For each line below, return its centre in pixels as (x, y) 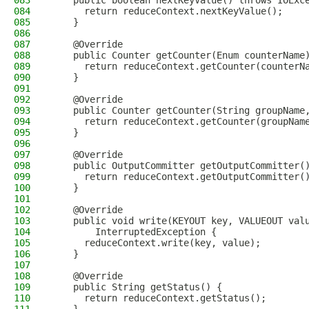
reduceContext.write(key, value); (156, 243)
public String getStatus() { (137, 287)
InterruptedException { (134, 232)
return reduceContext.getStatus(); (159, 298)
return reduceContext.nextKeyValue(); (167, 11)
